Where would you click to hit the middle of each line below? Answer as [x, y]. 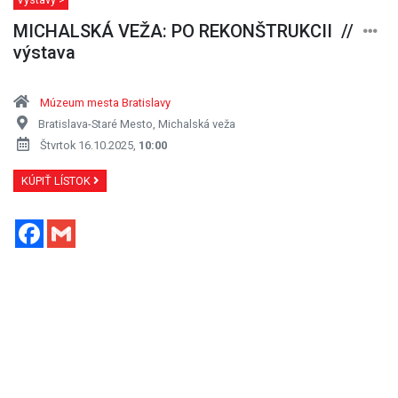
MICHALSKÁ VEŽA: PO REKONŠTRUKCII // [183, 31]
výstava [44, 52]
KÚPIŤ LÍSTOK [57, 180]
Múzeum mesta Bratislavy [105, 102]
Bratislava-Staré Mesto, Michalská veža [137, 123]
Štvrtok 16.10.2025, [89, 145]
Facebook [74, 226]
